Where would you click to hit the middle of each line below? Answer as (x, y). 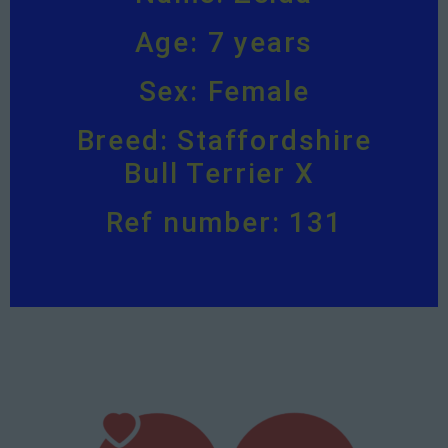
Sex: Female (224, 92)
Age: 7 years (224, 43)
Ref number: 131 (224, 223)
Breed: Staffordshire (224, 141)
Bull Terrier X (224, 174)
